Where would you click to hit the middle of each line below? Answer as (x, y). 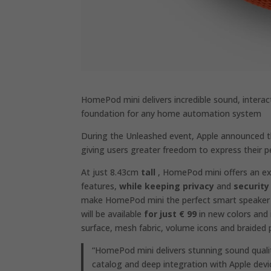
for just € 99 (171, 214)
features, (100, 186)
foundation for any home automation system (171, 113)
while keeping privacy (167, 186)
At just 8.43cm (111, 172)
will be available (113, 214)
